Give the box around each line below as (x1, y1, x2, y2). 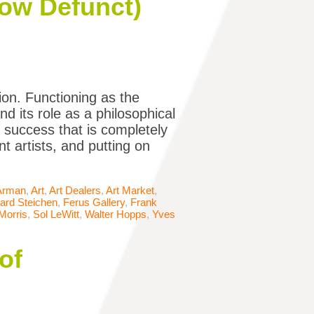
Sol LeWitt (33, 208, 79, 221)
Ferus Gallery (63, 196, 125, 209)
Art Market (106, 184, 154, 197)
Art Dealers (49, 184, 101, 197)
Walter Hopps (85, 208, 146, 221)
